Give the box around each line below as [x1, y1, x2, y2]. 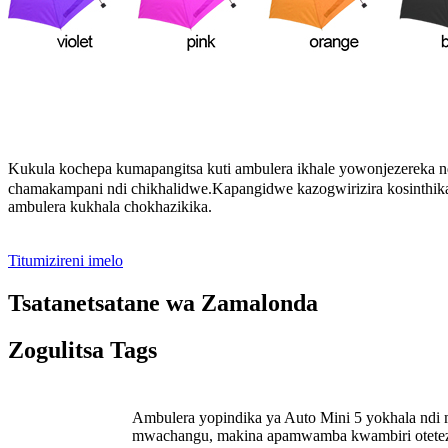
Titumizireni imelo [8, 251, 123, 269]
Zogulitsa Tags [8, 336, 157, 363]
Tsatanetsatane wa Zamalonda [8, 289, 318, 316]
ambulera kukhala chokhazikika [8, 197, 208, 215]
